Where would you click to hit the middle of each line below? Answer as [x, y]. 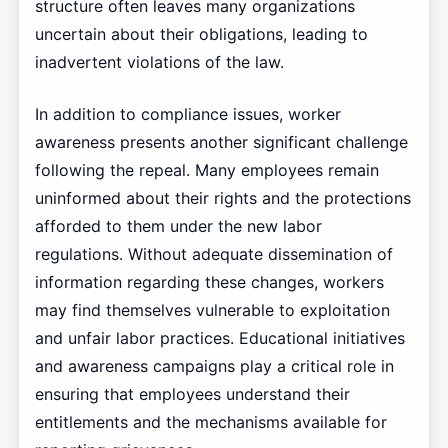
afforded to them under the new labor [178, 225]
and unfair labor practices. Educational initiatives [219, 337]
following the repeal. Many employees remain [206, 169]
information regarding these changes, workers [209, 281]
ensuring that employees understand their [192, 393]
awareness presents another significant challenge [221, 141]
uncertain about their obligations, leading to [201, 33]
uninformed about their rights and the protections [222, 197]
